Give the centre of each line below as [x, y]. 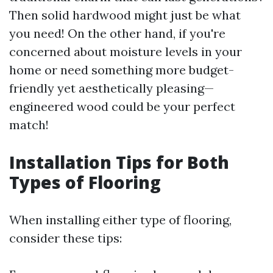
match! [29, 125]
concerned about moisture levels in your [126, 51]
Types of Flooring [85, 182]
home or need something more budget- [122, 70]
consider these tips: [66, 238]
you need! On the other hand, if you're [117, 33]
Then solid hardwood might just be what [125, 15]
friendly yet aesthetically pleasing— [112, 88]
